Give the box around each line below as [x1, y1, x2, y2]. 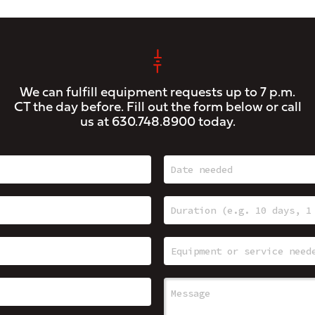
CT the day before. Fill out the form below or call [13, 101, 302, 115]
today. [195, 115, 236, 129]
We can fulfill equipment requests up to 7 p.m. [20, 86, 295, 100]
